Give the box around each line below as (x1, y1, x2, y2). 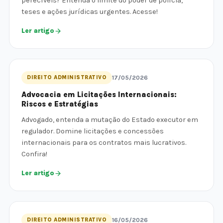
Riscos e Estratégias (21, 100, 98, 109)
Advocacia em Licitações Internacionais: (21, 90, 177, 99)
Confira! (21, 150, 47, 158)
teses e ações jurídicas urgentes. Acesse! (21, 7, 158, 16)
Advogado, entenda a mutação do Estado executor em (21, 115, 198, 124)
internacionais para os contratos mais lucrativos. (21, 138, 186, 147)
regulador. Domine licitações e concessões (21, 127, 164, 135)
